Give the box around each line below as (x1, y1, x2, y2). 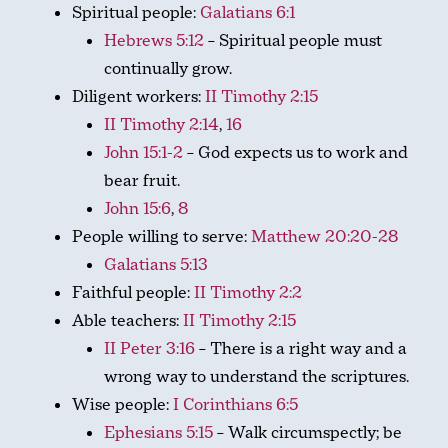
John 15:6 (104, 198, 171, 219)
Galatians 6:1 (200, 2, 295, 23)
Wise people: (72, 394, 173, 415)
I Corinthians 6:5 (173, 394, 298, 415)
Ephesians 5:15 (104, 422, 213, 443)
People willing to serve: (72, 226, 251, 247)
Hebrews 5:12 (104, 30, 204, 51)
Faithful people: (72, 282, 194, 303)
